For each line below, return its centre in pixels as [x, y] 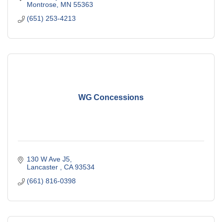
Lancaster [43, 167]
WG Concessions [111, 97]
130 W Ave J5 [48, 159]
